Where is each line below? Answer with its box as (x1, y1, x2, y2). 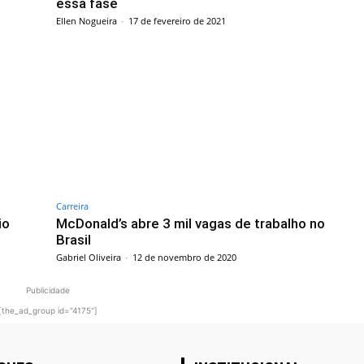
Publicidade (26, 285, 70, 296)
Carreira (56, 200, 89, 213)
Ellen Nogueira (56, 14, 117, 27)
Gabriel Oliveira (56, 251, 121, 264)
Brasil (56, 232, 91, 249)
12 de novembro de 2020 (132, 251, 236, 264)
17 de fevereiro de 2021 (128, 14, 226, 27)
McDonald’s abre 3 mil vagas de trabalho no (56, 215, 325, 232)
